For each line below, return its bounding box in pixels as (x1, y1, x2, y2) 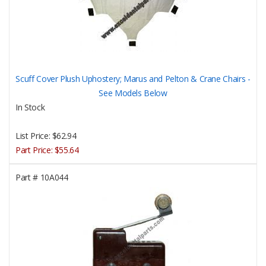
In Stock (15, 101, 45, 113)
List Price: (15, 129, 52, 141)
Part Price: (15, 144, 55, 156)
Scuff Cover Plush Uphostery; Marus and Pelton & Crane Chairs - (15, 72, 251, 84)
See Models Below (99, 87, 167, 99)
